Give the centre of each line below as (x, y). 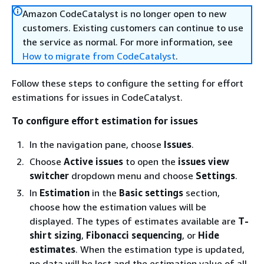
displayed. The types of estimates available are (134, 221)
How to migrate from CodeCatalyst (99, 56)
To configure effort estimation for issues (105, 121)
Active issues (93, 161)
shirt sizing (55, 235)
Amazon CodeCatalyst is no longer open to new (124, 14)
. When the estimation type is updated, (160, 249)
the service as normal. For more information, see (128, 42)
